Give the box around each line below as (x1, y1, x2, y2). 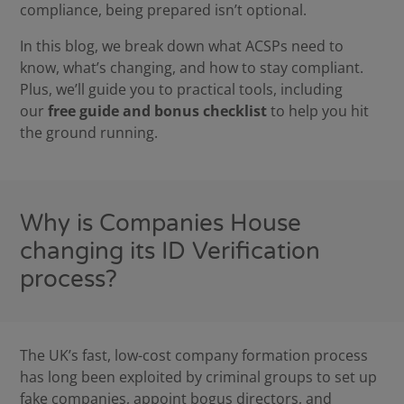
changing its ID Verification (20, 237, 321, 265)
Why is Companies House (20, 209, 302, 237)
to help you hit (271, 101, 370, 121)
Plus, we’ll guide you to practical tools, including (20, 79, 344, 99)
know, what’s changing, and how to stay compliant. (20, 58, 364, 78)
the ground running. (20, 123, 159, 142)
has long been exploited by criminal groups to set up (20, 367, 378, 387)
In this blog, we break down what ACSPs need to (20, 36, 344, 56)
